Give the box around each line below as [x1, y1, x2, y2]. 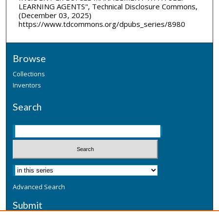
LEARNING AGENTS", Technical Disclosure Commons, [18, 1, 197, 11]
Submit [13, 199, 43, 211]
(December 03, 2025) [18, 10, 91, 20]
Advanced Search [13, 182, 66, 191]
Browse [13, 53, 46, 65]
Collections [13, 69, 45, 79]
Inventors [13, 81, 42, 90]
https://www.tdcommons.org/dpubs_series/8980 [18, 19, 185, 29]
